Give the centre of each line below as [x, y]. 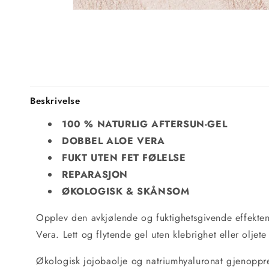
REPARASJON [95, 174]
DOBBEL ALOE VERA [113, 141]
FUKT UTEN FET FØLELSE [124, 158]
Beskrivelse [55, 101]
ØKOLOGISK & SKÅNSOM [126, 191]
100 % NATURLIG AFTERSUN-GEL [145, 124]
